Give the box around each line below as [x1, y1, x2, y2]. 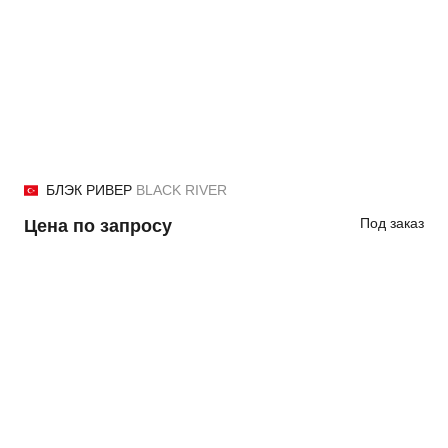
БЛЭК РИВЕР [46, 182, 136, 198]
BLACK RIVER [136, 182, 227, 198]
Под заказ [360, 215, 424, 231]
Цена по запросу [24, 216, 172, 236]
